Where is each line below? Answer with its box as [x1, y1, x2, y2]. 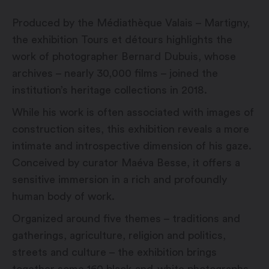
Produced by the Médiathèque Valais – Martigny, [12, 17, 250, 29]
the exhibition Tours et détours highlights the [12, 34, 232, 46]
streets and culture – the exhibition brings [12, 247, 217, 258]
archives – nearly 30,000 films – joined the [12, 68, 218, 79]
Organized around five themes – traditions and [12, 213, 240, 225]
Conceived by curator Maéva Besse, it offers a [12, 157, 240, 169]
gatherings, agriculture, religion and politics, [12, 230, 226, 241]
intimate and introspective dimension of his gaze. [12, 141, 252, 152]
